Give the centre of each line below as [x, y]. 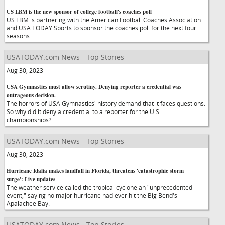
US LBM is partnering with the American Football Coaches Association [104, 20]
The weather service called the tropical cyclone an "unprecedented [99, 187]
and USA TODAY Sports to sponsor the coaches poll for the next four [101, 28]
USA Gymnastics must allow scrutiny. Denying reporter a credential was [94, 87]
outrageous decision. [31, 95]
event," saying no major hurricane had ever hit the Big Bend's [92, 195]
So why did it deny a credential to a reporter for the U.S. [84, 111]
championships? [33, 120]
